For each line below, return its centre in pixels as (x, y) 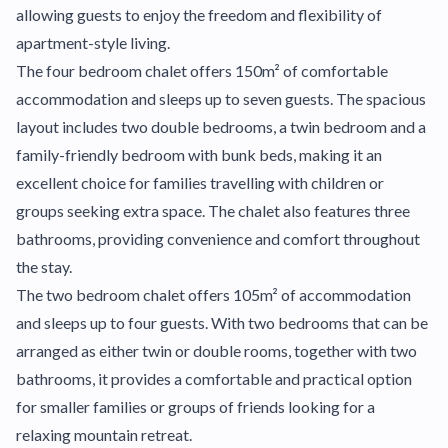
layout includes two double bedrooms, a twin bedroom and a (221, 126)
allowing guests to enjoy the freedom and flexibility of (199, 14)
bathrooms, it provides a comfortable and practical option (214, 378)
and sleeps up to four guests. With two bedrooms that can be (222, 322)
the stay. (44, 266)
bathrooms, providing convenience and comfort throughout (218, 238)
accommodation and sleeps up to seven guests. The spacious (221, 98)
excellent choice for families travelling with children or (200, 182)
